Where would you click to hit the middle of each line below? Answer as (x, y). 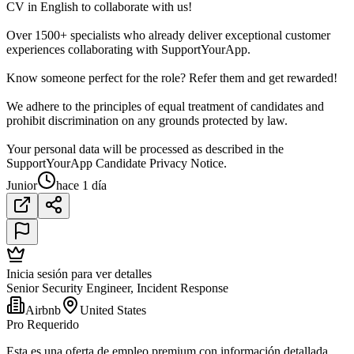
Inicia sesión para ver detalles (79, 274)
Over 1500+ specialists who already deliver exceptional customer (168, 36)
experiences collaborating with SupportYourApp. (128, 50)
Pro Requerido (43, 325)
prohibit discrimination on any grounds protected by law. (147, 121)
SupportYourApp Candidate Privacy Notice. (117, 164)
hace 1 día (81, 186)
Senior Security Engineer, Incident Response (117, 288)
